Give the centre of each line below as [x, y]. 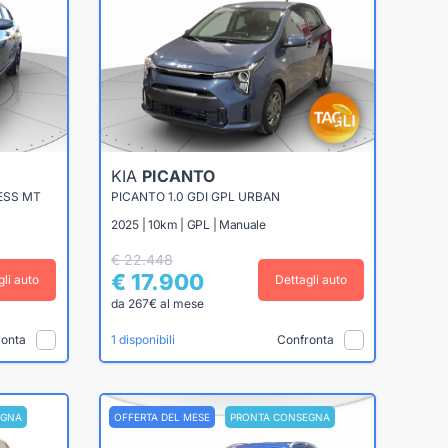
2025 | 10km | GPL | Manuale [188, 225]
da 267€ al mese [157, 304]
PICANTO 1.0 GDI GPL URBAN [195, 197]
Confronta [305, 339]
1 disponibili [143, 340]
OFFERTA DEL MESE [161, 416]
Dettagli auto [310, 280]
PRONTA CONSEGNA [279, 416]
